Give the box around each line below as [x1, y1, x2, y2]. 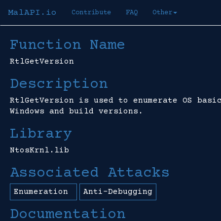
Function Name [10, 37, 125, 54]
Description [10, 76, 108, 93]
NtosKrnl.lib [10, 146, 69, 155]
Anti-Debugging [83, 187, 152, 196]
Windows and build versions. [10, 107, 143, 116]
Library [10, 126, 72, 143]
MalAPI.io [8, 8, 57, 18]
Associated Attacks [10, 165, 170, 182]
